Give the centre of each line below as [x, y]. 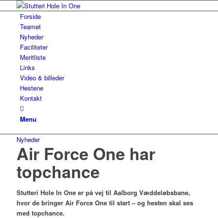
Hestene [31, 88]
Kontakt [31, 98]
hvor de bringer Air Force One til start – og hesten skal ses [105, 203]
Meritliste [33, 57]
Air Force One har [86, 153]
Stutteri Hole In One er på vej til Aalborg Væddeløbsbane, [103, 192]
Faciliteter [34, 47]
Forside [30, 16]
